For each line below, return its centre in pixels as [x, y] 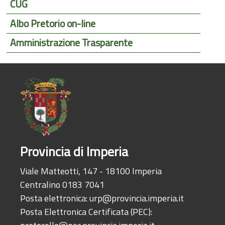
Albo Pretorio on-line [53, 24]
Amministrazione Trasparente [72, 43]
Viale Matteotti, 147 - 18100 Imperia [91, 171]
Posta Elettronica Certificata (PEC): [86, 212]
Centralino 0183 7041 [63, 185]
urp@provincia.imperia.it [137, 198]
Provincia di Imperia [74, 152]
